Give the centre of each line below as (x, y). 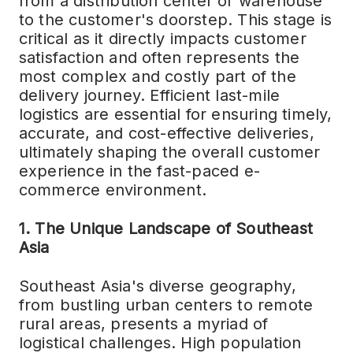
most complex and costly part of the (157, 76)
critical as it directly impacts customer (162, 39)
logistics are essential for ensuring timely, (175, 114)
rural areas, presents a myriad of (143, 324)
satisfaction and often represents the (159, 58)
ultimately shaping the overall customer (169, 152)
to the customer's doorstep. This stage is (175, 20)
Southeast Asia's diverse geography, (157, 286)
